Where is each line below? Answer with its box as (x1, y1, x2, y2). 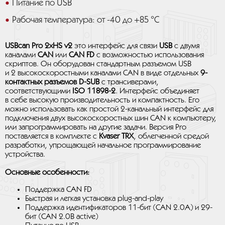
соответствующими (5, 87, 70, 95)
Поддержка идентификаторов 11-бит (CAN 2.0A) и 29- (25, 204, 212, 211)
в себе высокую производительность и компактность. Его (5, 96, 199, 104)
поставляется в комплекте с (5, 133, 99, 140)
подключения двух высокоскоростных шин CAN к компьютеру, (5, 115, 216, 122)
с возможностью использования (94, 51, 204, 59)
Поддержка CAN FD (25, 186, 92, 193)
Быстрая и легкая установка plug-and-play (25, 195, 163, 202)
